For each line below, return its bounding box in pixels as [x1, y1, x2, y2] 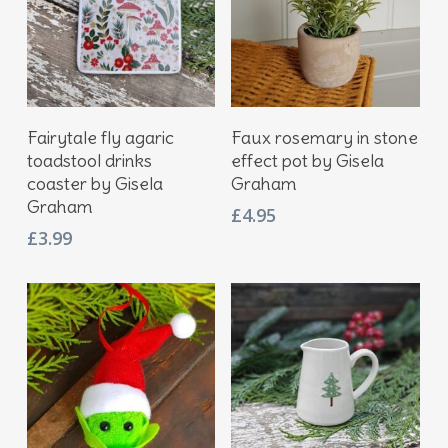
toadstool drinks [26, 149, 152, 173]
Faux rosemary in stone [231, 126, 419, 150]
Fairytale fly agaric [26, 126, 174, 150]
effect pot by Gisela [231, 149, 385, 173]
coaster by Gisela [26, 172, 163, 196]
